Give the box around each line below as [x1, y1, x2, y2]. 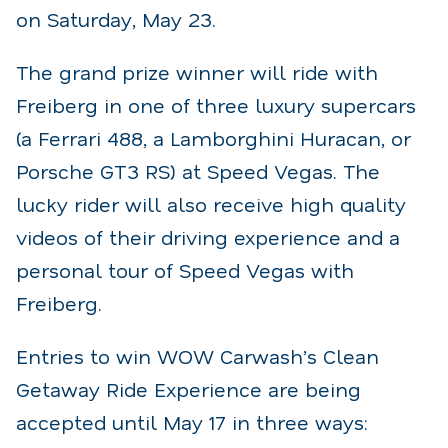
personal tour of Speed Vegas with [16, 256, 354, 283]
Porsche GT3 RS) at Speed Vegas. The [16, 157, 380, 184]
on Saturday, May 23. [16, 5, 216, 32]
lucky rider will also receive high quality [16, 190, 406, 217]
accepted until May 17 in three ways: [16, 408, 368, 435]
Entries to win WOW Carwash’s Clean [16, 342, 379, 369]
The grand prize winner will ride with [16, 58, 378, 85]
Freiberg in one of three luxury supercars [16, 91, 416, 118]
